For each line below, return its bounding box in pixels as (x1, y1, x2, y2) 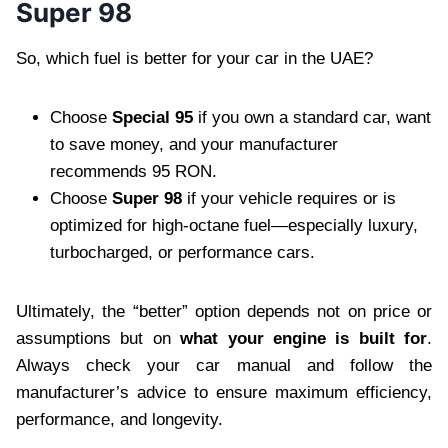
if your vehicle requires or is (182, 188, 396, 208)
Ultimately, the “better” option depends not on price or (16, 301, 432, 321)
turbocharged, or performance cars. (50, 242, 315, 262)
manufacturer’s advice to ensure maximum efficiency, (16, 382, 432, 402)
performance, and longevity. (16, 409, 223, 429)
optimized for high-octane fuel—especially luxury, (50, 215, 418, 235)
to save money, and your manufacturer (50, 134, 338, 154)
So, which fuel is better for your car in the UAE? (16, 48, 373, 68)
